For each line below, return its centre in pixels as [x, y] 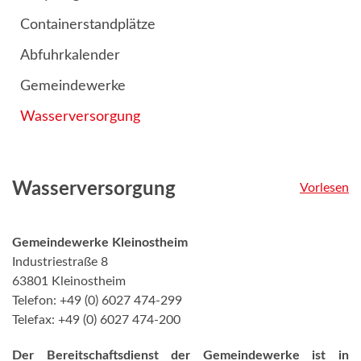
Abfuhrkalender [70, 56]
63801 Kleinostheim [69, 281]
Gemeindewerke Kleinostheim [100, 243]
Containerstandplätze [88, 25]
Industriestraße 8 [60, 262]
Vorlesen [324, 188]
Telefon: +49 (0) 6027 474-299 [97, 301]
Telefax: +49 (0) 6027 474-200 [96, 320]
